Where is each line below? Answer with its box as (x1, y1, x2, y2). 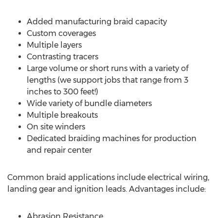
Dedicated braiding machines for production (27, 134, 197, 143)
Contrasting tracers (27, 52, 98, 61)
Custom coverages (27, 29, 96, 38)
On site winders (27, 122, 85, 131)
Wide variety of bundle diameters (27, 99, 152, 108)
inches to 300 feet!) (27, 87, 98, 96)
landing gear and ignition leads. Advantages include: (7, 184, 206, 194)
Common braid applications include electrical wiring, (7, 173, 209, 182)
